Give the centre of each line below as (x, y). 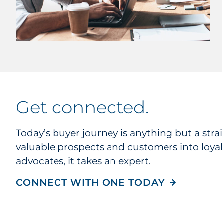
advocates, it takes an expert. (83, 161)
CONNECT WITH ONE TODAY (90, 183)
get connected (87, 107)
